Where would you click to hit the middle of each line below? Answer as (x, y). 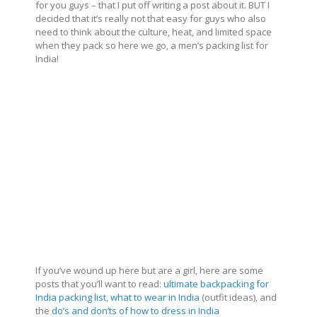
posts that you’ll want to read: (99, 283)
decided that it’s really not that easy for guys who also (151, 18)
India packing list (71, 297)
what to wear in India (155, 297)
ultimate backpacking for (216, 283)
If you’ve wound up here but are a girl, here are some (149, 270)
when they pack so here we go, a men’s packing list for (152, 45)
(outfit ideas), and (238, 297)
